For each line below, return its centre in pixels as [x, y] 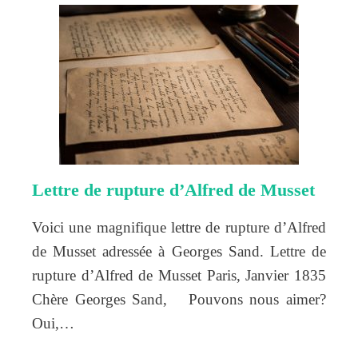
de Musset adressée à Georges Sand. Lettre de [179, 251]
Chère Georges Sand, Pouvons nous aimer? [179, 299]
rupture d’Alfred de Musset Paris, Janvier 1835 [179, 275]
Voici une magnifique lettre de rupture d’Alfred [179, 227]
